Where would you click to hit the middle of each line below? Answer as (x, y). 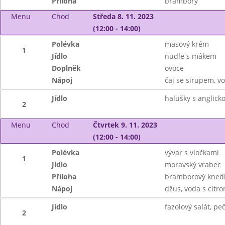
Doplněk (67, 68)
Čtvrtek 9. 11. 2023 (125, 125)
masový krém (187, 44)
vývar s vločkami (192, 152)
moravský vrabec (193, 164)
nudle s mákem (190, 56)
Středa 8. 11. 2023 (123, 16)
